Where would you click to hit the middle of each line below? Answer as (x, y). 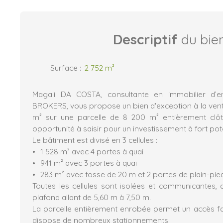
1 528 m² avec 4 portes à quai (92, 152)
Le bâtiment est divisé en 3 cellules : (95, 140)
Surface (64, 68)
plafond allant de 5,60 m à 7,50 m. (92, 197)
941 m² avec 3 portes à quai (88, 163)
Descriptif (145, 40)
